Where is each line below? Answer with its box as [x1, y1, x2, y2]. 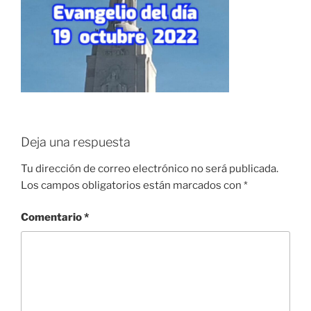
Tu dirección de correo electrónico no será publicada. [21, 162, 278, 175]
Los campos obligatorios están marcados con [21, 178, 244, 192]
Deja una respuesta [21, 135, 131, 149]
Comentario [21, 211, 84, 224]
